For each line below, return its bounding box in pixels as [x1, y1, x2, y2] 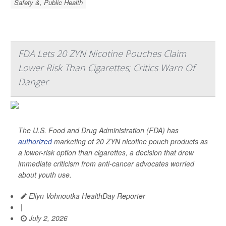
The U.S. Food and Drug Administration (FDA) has [18, 125, 179, 135]
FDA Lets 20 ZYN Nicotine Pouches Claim [18, 47, 186, 60]
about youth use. [18, 169, 72, 180]
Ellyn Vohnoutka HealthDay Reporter [27, 191, 145, 201]
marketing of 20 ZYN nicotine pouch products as [52, 136, 208, 146]
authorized [18, 136, 52, 146]
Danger [18, 76, 48, 88]
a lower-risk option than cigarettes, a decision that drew [18, 147, 194, 157]
